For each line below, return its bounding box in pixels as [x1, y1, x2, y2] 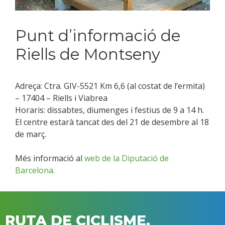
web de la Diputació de [84, 153, 169, 164]
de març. [15, 129, 46, 140]
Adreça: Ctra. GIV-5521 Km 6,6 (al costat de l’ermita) [15, 80, 205, 92]
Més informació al [15, 153, 84, 164]
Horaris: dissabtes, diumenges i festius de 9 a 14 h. [15, 104, 204, 116]
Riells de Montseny [15, 45, 160, 64]
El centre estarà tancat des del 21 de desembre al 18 [15, 117, 209, 128]
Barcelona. [15, 165, 55, 176]
